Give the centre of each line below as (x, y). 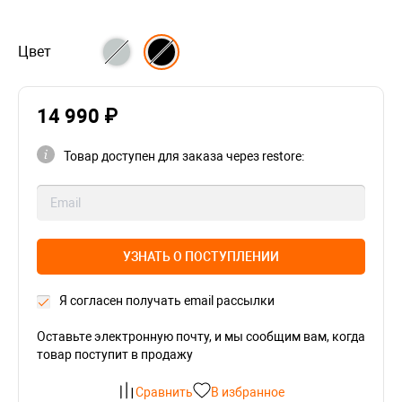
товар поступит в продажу (115, 354)
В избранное (248, 392)
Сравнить (164, 392)
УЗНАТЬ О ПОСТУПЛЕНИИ (201, 257)
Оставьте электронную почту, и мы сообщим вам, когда (201, 336)
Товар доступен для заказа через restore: (184, 156)
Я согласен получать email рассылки (167, 301)
